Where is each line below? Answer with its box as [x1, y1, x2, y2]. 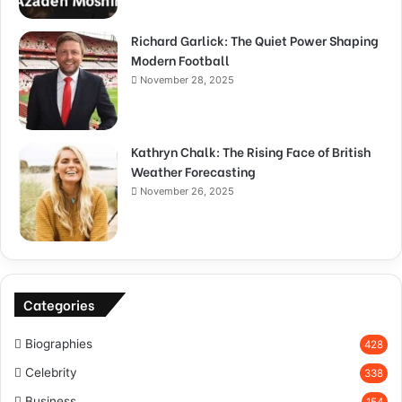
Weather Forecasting [131, 161, 256, 180]
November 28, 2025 [140, 73, 234, 86]
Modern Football [131, 49, 230, 69]
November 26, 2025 [140, 184, 234, 197]
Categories [23, 293, 94, 314]
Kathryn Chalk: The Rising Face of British [131, 141, 371, 161]
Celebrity [25, 364, 77, 380]
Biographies [25, 336, 92, 351]
